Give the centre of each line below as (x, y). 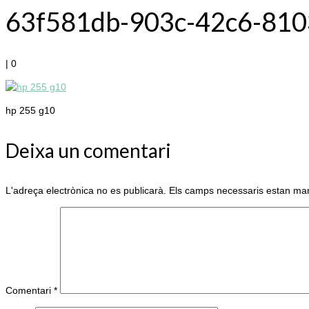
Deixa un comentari (88, 151)
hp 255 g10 (30, 111)
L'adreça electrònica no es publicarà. (86, 191)
